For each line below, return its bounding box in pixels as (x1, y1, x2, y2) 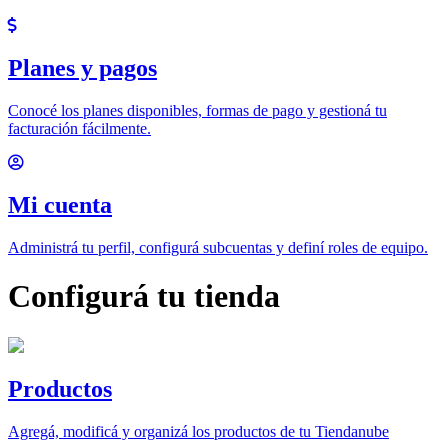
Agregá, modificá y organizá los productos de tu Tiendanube (8, 423, 389, 441)
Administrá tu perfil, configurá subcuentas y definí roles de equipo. (8, 238, 428, 256)
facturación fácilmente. (8, 119, 151, 137)
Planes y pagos (8, 54, 157, 81)
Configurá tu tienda (8, 278, 280, 315)
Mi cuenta (8, 191, 112, 218)
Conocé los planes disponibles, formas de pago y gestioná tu (8, 101, 387, 119)
